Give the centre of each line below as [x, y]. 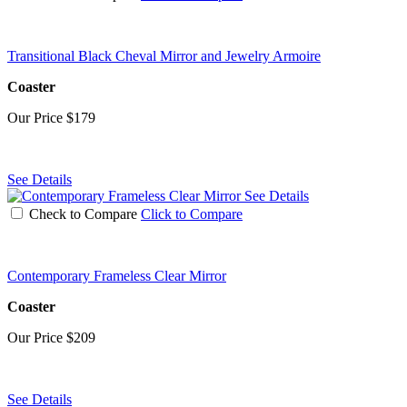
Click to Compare [192, 213]
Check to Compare [83, 213]
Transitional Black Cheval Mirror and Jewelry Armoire [164, 55]
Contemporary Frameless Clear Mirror [117, 275]
